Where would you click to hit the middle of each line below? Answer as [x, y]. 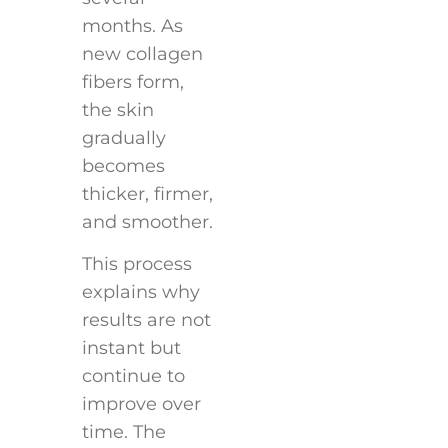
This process [136, 264]
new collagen [142, 53]
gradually [123, 137]
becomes [123, 165]
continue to [133, 376]
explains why [140, 292]
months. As [132, 25]
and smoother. [147, 221]
